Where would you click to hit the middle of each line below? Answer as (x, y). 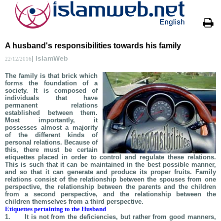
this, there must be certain (51, 150)
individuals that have (51, 98)
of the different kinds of (51, 135)
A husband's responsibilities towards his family (93, 46)
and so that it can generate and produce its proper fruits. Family (110, 172)
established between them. (51, 113)
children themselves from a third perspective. (74, 202)
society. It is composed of (51, 91)
